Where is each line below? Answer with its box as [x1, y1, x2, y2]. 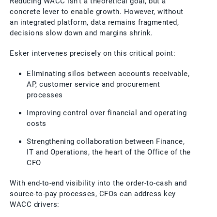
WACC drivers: [10, 200, 60, 209]
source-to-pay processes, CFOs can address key [10, 189, 176, 198]
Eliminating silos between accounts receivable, [27, 69, 189, 78]
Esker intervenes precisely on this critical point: [10, 48, 175, 58]
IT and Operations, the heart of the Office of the [27, 147, 191, 156]
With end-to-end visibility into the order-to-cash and [10, 178, 187, 187]
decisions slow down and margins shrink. [10, 28, 153, 37]
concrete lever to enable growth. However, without [10, 7, 184, 16]
